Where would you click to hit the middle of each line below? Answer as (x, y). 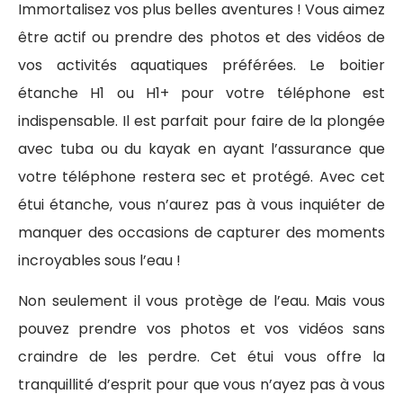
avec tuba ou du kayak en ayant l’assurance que (201, 148)
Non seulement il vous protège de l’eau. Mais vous (201, 301)
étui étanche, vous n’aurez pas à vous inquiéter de (201, 204)
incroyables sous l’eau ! (101, 260)
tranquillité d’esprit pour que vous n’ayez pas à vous (201, 385)
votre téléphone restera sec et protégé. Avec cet (201, 176)
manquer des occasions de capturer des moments (201, 232)
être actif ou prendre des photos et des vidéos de (201, 37)
